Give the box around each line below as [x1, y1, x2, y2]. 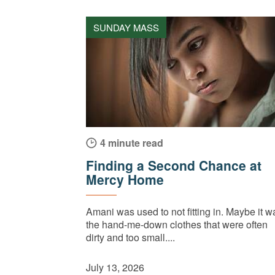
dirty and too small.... [86, 230, 175, 245]
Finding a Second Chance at [86, 156, 261, 175]
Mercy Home [86, 170, 164, 189]
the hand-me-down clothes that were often [86, 217, 268, 232]
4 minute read [100, 136, 163, 150]
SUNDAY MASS [93, 21, 159, 34]
